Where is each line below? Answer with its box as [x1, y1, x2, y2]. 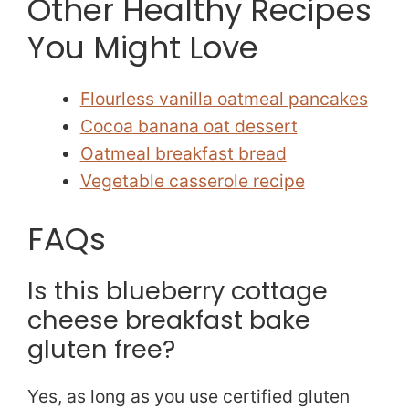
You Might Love [27, 25, 258, 69]
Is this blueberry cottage [27, 272, 328, 309]
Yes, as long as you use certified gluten [27, 384, 350, 407]
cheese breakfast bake [27, 301, 310, 338]
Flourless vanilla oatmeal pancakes [79, 87, 368, 110]
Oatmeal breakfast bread [79, 142, 287, 164]
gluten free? [27, 330, 175, 367]
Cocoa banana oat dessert [79, 114, 298, 137]
